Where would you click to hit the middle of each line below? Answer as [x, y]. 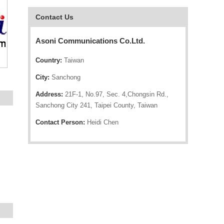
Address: [49, 94]
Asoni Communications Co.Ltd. [90, 41]
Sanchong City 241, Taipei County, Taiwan [96, 105]
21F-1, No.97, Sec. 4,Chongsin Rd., [116, 94]
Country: [49, 60]
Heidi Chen [102, 122]
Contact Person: [60, 122]
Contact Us [54, 17]
